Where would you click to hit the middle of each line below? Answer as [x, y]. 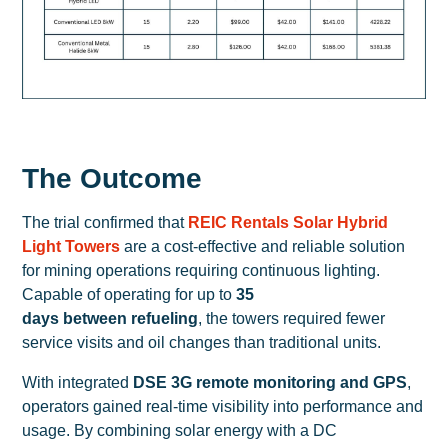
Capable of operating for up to [129, 294]
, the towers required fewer [292, 318]
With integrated [78, 382]
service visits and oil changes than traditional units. [202, 342]
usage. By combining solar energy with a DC [180, 430]
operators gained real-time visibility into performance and [223, 406]
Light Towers [71, 246]
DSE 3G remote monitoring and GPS [270, 382]
